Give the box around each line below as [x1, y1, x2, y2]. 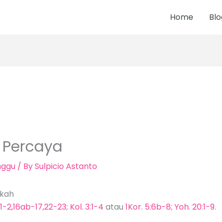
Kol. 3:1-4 [69, 201, 104, 213]
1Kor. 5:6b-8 [125, 201, 171, 213]
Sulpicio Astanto [34, 161, 97, 172]
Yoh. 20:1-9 [174, 201, 215, 213]
